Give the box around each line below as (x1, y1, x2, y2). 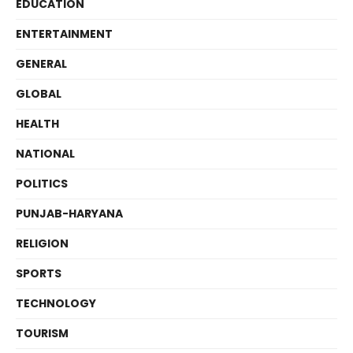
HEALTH (16, 116, 59, 132)
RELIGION (16, 236, 69, 252)
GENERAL (16, 56, 67, 72)
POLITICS (16, 176, 68, 192)
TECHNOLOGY (16, 295, 96, 312)
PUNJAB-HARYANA (16, 206, 123, 222)
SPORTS (16, 266, 61, 282)
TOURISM (16, 325, 69, 342)
